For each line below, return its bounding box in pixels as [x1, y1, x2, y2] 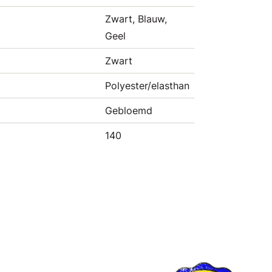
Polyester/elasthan [105, 80, 189, 92]
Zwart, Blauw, [105, 13, 167, 25]
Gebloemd [105, 104, 152, 117]
